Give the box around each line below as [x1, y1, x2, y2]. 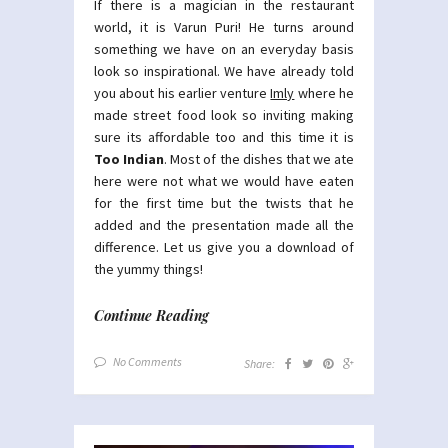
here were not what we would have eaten [94, 171, 354, 190]
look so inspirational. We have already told [94, 61, 354, 80]
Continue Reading [94, 305, 209, 325]
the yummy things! [94, 259, 203, 278]
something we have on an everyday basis [94, 39, 354, 58]
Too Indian [94, 149, 165, 168]
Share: [244, 355, 275, 371]
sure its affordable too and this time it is [94, 127, 354, 146]
